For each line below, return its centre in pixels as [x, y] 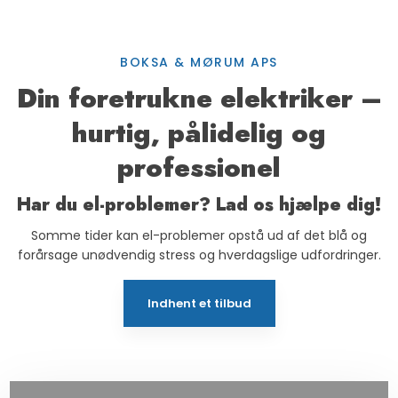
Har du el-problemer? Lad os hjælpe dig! [199, 204]
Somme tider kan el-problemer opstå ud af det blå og [199, 235]
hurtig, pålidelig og [199, 132]
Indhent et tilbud [199, 304]
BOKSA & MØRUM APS [199, 62]
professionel [199, 167]
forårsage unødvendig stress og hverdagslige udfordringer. [199, 255]
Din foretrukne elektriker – [199, 98]
